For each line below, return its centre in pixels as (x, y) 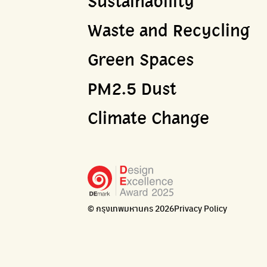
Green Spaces (141, 61)
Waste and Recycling (169, 32)
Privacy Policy (201, 208)
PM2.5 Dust (132, 90)
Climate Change (148, 119)
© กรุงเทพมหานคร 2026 (131, 208)
